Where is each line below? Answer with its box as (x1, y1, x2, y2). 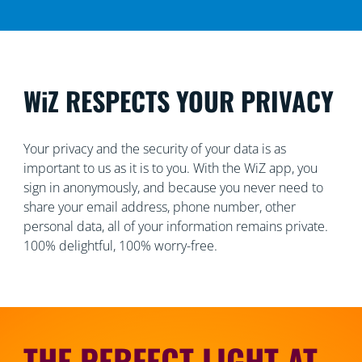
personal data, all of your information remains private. (23, 217, 328, 235)
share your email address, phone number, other (23, 197, 296, 216)
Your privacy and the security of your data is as (23, 139, 286, 158)
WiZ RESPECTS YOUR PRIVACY (23, 81, 334, 120)
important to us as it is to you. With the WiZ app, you (23, 158, 318, 177)
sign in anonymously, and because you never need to (23, 178, 323, 196)
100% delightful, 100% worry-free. (23, 236, 217, 255)
